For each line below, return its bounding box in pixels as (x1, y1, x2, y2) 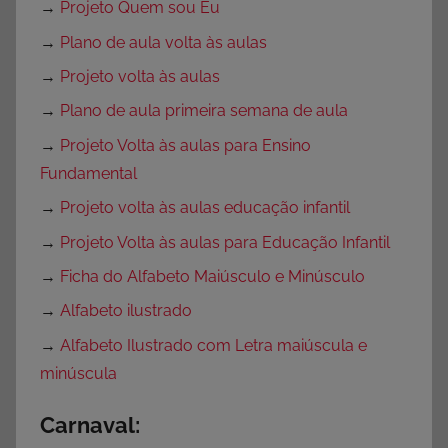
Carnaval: (40, 411, 140, 438)
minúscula (40, 363, 117, 383)
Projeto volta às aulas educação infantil (60, 198, 350, 218)
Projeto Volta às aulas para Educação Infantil (60, 232, 390, 252)
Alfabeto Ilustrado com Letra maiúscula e (60, 335, 367, 355)
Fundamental (40, 163, 137, 183)
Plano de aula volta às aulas (60, 32, 267, 52)
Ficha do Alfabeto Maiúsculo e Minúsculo (60, 266, 365, 286)
